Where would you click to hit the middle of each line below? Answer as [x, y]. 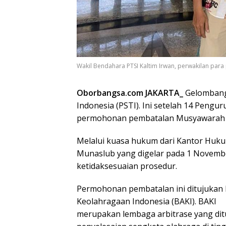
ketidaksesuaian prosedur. [127, 166]
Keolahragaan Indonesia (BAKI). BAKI [147, 202]
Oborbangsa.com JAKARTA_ [130, 93]
